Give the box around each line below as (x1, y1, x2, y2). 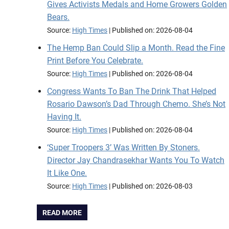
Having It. (47, 112, 81, 122)
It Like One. (47, 168, 87, 178)
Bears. (47, 12, 70, 22)
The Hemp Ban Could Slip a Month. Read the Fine (47, 43, 225, 53)
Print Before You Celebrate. (47, 56, 143, 66)
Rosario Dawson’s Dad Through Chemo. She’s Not (47, 99, 225, 109)
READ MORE (42, 208, 82, 217)
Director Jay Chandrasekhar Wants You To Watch (47, 155, 224, 166)
